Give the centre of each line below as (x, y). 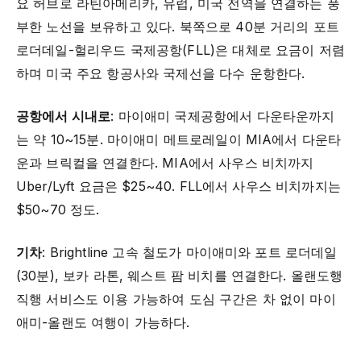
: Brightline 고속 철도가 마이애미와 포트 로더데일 (190, 253)
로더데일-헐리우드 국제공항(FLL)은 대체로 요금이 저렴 (180, 50)
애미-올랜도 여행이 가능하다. (103, 323)
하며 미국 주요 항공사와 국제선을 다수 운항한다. (161, 74)
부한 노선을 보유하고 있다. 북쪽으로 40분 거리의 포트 (178, 27)
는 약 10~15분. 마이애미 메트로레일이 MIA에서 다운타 (179, 140)
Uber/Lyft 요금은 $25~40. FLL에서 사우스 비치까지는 (178, 187)
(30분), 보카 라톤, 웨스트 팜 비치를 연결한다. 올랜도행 (180, 276)
